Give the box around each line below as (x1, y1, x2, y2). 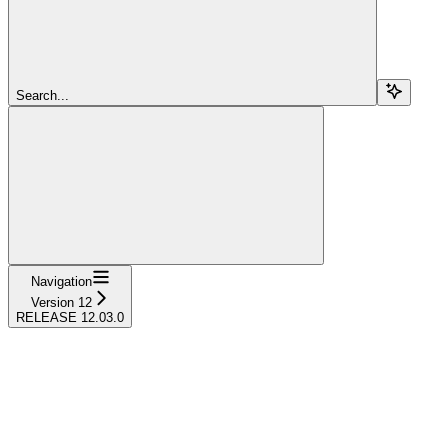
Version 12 (30, 295, 92, 311)
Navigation (30, 274, 92, 290)
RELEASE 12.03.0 (16, 310, 124, 326)
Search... (16, 88, 69, 104)
